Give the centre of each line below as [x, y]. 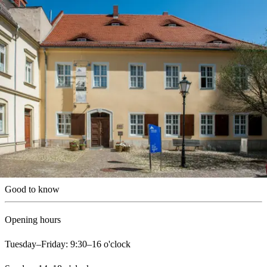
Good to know [32, 190]
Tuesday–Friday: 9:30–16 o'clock [68, 244]
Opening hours [33, 220]
